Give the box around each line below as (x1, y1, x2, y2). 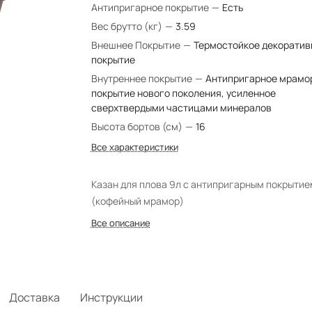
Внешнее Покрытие (91, 38, 182, 52)
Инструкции (80, 290, 143, 305)
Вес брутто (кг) (91, 19, 164, 33)
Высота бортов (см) (91, 120, 185, 133)
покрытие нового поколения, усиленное (91, 86, 276, 100)
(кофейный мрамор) (91, 194, 184, 208)
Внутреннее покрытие (91, 72, 194, 85)
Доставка (9, 290, 60, 305)
